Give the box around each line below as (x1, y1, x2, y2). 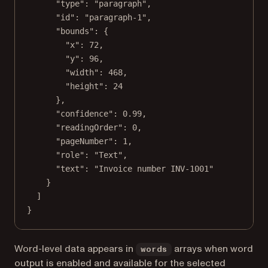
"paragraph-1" (84, 12, 147, 22)
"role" (56, 150, 84, 160)
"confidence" (56, 108, 113, 118)
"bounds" (56, 26, 94, 36)
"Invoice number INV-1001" (94, 163, 214, 173)
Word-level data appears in (14, 242, 136, 255)
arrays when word (172, 242, 254, 255)
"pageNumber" (56, 136, 113, 146)
